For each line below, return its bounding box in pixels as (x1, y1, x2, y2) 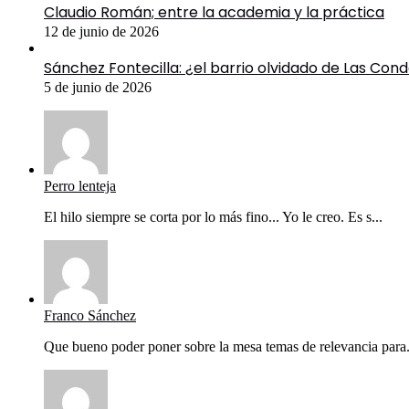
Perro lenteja (44, 178, 116, 194)
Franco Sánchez (44, 308, 136, 324)
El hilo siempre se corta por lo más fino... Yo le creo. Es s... (44, 209, 383, 225)
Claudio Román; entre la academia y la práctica (44, 2, 384, 24)
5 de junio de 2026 (44, 79, 152, 96)
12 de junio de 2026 (44, 24, 159, 40)
